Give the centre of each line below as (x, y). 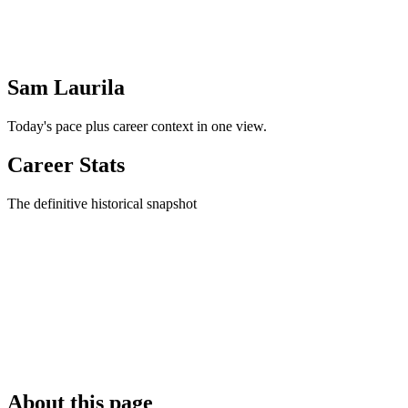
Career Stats (66, 165)
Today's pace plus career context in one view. (137, 127)
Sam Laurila (66, 88)
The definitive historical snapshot (102, 204)
